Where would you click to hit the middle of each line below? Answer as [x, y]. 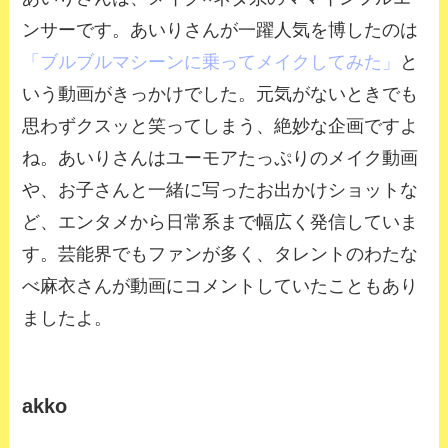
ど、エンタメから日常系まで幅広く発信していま [220, 221]
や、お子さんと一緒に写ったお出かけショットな [220, 189]
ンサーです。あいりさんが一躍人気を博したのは [220, 29]
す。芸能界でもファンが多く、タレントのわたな [220, 253]
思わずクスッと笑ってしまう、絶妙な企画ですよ [220, 125]
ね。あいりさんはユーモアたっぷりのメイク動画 [220, 157]
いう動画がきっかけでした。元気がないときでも [220, 93]
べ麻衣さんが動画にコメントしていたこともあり [220, 285]
